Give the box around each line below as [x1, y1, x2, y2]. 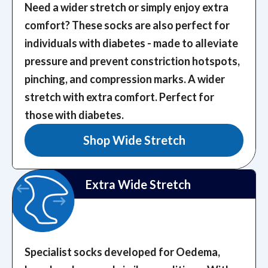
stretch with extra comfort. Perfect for [25, 90, 214, 104]
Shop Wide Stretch [83, 133, 185, 148]
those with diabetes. [25, 108, 124, 122]
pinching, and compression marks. [25, 72, 186, 86]
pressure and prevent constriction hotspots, [25, 54, 240, 68]
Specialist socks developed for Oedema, [25, 245, 220, 258]
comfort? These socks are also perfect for [25, 19, 230, 32]
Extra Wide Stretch [86, 177, 191, 192]
